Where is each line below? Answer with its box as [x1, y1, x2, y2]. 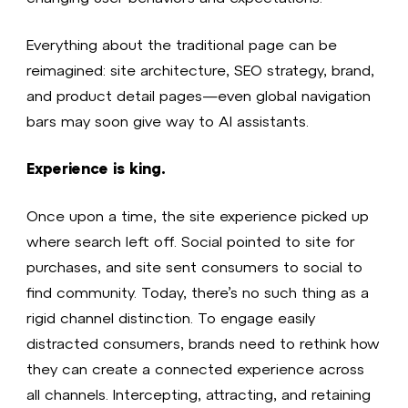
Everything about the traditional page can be [26, 35, 338, 53]
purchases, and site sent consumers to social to [26, 257, 363, 275]
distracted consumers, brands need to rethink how [26, 333, 381, 352]
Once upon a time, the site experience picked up [26, 206, 370, 224]
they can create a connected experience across [26, 359, 365, 377]
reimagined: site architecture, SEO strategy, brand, [26, 60, 375, 78]
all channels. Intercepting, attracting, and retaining [26, 384, 372, 403]
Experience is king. [26, 158, 167, 177]
